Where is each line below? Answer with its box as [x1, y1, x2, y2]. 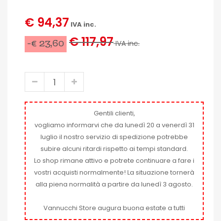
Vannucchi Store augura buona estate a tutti [43, 203, 185, 213]
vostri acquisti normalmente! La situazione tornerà [34, 168, 194, 178]
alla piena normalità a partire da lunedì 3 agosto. [36, 180, 193, 189]
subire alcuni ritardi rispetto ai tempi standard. [40, 144, 188, 154]
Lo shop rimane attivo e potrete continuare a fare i [34, 156, 194, 166]
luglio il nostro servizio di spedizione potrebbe [40, 132, 188, 142]
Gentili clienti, [93, 109, 135, 118]
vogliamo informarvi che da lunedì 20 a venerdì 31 [34, 120, 194, 130]
